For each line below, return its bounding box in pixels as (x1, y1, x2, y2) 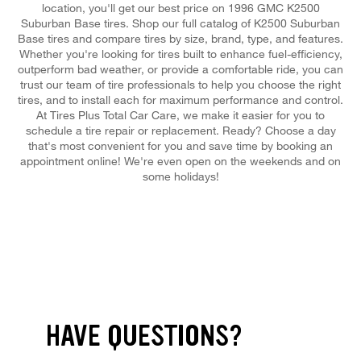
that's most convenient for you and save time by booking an (28, 138, 333, 152)
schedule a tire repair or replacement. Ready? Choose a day (25, 122, 336, 137)
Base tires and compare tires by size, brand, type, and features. (18, 31, 343, 45)
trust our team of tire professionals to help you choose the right (20, 77, 341, 91)
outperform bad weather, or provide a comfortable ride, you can (18, 61, 343, 76)
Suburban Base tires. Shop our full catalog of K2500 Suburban (21, 15, 340, 30)
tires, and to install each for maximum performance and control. (18, 92, 343, 106)
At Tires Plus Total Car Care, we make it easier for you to (36, 107, 325, 122)
